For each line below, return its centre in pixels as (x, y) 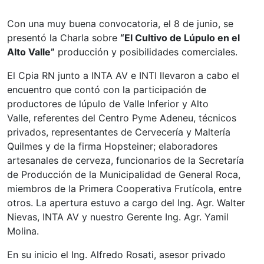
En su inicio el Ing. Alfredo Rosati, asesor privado (116, 254)
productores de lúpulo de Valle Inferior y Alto (108, 103)
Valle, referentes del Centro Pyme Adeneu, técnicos (122, 118)
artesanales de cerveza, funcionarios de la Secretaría (126, 160)
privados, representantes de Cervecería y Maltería (119, 132)
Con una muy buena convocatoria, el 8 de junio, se (120, 23)
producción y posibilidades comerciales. (146, 52)
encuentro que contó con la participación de (107, 89)
